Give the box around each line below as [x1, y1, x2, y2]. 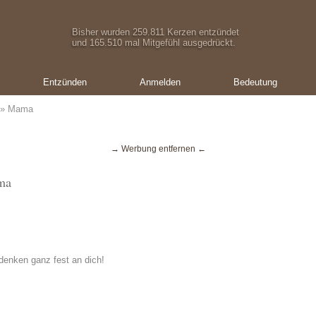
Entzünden [42, 77, 87, 87]
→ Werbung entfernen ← [110, 144, 206, 154]
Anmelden [139, 77, 181, 87]
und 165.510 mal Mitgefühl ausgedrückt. [72, 37, 236, 48]
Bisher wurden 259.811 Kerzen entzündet [72, 27, 239, 37]
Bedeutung [233, 77, 277, 87]
